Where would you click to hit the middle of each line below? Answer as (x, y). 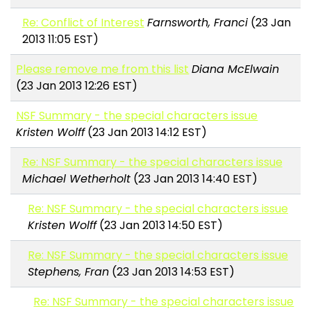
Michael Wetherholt (76, 179)
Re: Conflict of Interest (83, 23)
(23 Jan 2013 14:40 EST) (194, 179)
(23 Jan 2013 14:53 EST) (172, 272)
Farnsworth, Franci (197, 23)
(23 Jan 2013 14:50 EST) (160, 226)
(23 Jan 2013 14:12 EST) (146, 133)
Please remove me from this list (103, 69)
